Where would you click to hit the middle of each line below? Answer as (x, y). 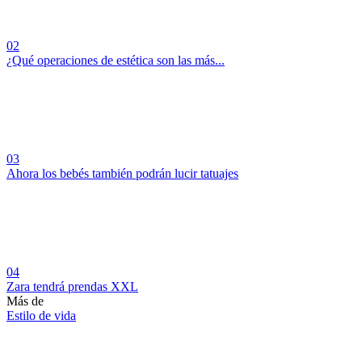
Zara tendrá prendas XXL (72, 286)
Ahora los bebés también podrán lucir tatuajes (122, 173)
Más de (25, 301)
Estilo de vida (41, 315)
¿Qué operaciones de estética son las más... (116, 60)
